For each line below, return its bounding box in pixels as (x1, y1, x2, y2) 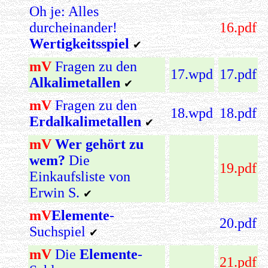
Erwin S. (29, 184, 80, 200)
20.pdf (220, 215, 257, 231)
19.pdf (220, 160, 257, 176)
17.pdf (220, 66, 257, 82)
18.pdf (220, 105, 257, 121)
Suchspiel (29, 223, 86, 239)
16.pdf (220, 19, 257, 35)
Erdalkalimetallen (29, 113, 141, 129)
